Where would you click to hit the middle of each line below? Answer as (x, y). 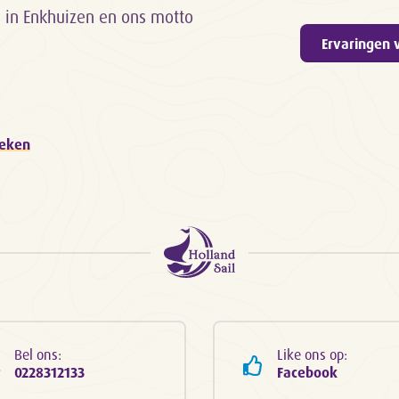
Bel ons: (38, 355)
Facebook (307, 373)
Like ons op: (312, 355)
